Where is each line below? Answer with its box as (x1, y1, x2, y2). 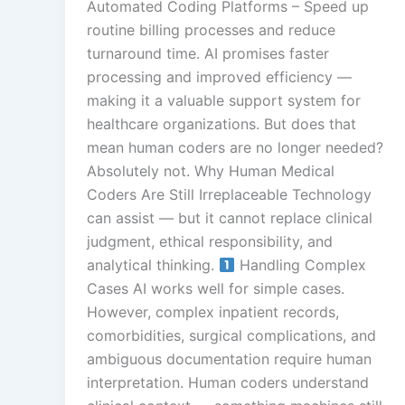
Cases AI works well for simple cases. (87, 278, 344, 297)
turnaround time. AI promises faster (87, 43, 329, 62)
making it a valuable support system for (87, 90, 361, 109)
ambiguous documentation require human (87, 349, 372, 368)
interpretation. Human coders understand (87, 372, 369, 391)
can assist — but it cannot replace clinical (87, 208, 372, 227)
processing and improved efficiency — (87, 67, 352, 86)
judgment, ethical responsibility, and (87, 231, 333, 250)
